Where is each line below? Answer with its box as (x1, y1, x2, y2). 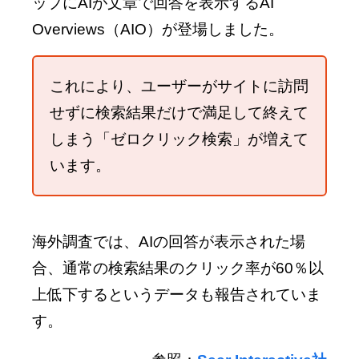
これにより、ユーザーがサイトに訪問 (50, 77, 309, 95)
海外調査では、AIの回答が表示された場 (32, 232, 305, 250)
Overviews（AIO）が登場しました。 (32, 20, 284, 38)
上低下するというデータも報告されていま (32, 285, 321, 303)
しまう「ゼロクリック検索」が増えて (50, 130, 309, 147)
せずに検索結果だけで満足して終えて (50, 103, 309, 121)
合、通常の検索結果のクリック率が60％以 (32, 259, 324, 276)
